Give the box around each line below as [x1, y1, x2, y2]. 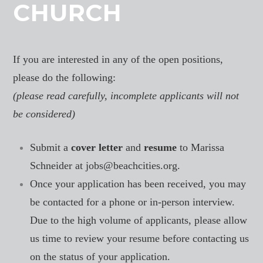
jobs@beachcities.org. [86, 160, 181, 172]
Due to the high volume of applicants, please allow [30, 214, 248, 227]
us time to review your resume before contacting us [30, 232, 249, 245]
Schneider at [30, 160, 86, 172]
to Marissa [177, 141, 225, 154]
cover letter [71, 141, 123, 154]
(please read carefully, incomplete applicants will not [13, 90, 240, 102]
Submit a [30, 141, 72, 154]
